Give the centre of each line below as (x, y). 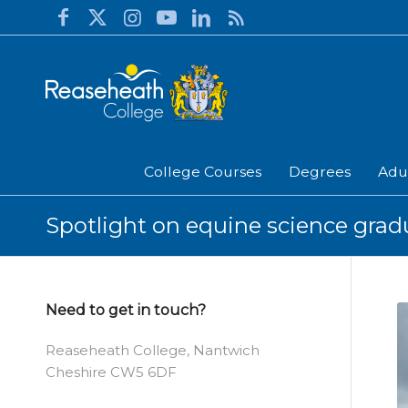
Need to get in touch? (126, 310)
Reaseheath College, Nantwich (153, 350)
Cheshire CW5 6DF (111, 372)
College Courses (203, 172)
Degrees (320, 172)
